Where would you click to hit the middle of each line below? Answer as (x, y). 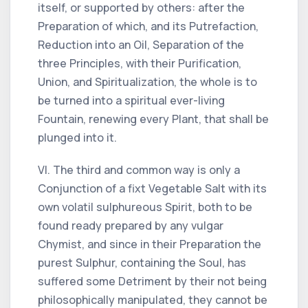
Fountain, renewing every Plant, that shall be (153, 119)
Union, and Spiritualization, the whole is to (147, 81)
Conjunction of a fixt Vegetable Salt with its (152, 188)
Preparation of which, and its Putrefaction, (148, 26)
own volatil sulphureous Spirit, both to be (145, 207)
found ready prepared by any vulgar (131, 225)
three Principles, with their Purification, (140, 63)
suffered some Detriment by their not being (152, 281)
